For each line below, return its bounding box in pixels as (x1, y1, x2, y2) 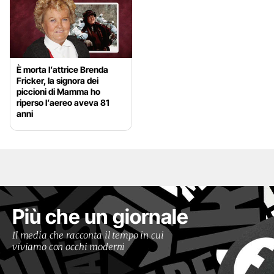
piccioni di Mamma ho (17, 86, 100, 97)
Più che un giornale (12, 204, 188, 229)
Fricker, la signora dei (17, 75, 98, 86)
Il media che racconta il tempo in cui (12, 229, 164, 242)
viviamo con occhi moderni (12, 241, 125, 253)
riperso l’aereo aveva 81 (17, 97, 109, 108)
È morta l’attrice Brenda (17, 64, 108, 75)
